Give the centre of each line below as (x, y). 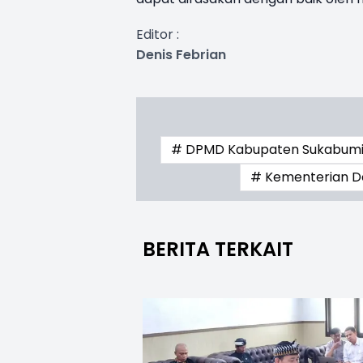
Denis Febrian (181, 54)
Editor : (158, 34)
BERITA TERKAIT (218, 249)
